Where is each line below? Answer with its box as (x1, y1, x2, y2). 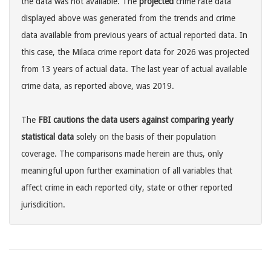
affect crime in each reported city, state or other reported (21, 183, 232, 193)
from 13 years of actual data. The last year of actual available (21, 64, 247, 74)
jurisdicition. (21, 200, 65, 210)
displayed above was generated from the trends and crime (21, 13, 235, 24)
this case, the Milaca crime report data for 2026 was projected (21, 47, 249, 57)
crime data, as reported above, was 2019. (21, 81, 174, 91)
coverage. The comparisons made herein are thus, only (21, 149, 223, 159)
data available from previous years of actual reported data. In (21, 30, 247, 41)
